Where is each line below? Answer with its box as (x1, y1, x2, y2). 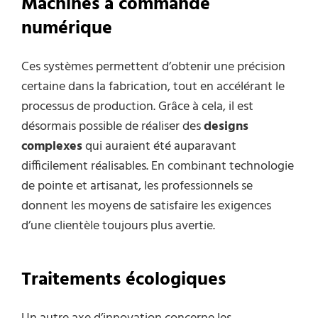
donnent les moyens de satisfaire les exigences (21, 195, 271, 216)
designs (204, 116, 248, 137)
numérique (21, 13, 112, 43)
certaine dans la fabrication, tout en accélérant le (21, 76, 285, 97)
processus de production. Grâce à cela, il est (21, 96, 253, 117)
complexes (21, 136, 82, 157)
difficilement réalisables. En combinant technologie (21, 155, 294, 177)
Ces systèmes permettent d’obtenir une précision (21, 56, 285, 77)
